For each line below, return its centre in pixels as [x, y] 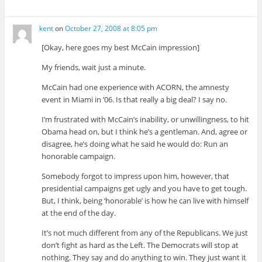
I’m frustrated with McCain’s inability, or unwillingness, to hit [146, 120]
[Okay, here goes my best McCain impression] [121, 48]
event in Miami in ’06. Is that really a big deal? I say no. [135, 100]
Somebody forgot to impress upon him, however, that [136, 176]
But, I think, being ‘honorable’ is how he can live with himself [145, 201]
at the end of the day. [79, 213]
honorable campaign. [79, 156]
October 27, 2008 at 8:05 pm [111, 29]
